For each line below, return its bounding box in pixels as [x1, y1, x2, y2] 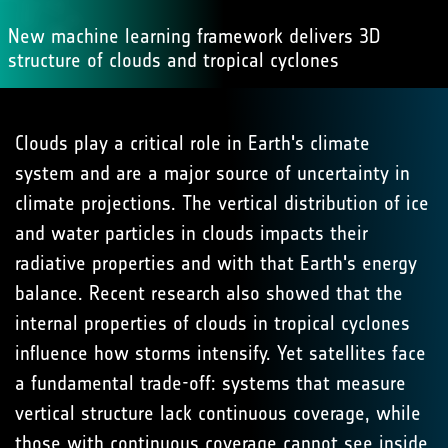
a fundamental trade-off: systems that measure [15, 371, 406, 395]
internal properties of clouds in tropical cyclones [15, 311, 410, 335]
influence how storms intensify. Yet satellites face [15, 341, 426, 365]
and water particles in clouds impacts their [15, 221, 368, 245]
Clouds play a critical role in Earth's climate [15, 131, 370, 155]
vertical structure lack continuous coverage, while [15, 401, 421, 425]
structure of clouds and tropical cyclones [7, 48, 339, 72]
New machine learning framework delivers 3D [7, 24, 381, 48]
